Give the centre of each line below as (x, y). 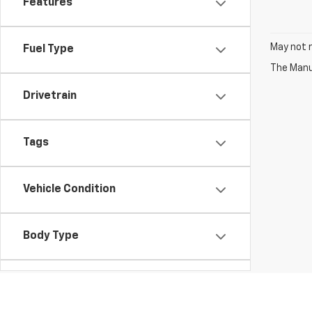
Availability (52, 283)
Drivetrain (50, 96)
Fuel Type (48, 49)
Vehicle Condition (69, 189)
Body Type (51, 236)
